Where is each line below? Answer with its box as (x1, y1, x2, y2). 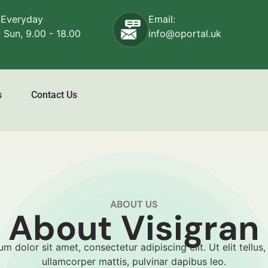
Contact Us (31, 89, 77, 101)
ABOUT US (110, 198, 158, 211)
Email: (148, 13, 176, 25)
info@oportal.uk (148, 28, 222, 39)
